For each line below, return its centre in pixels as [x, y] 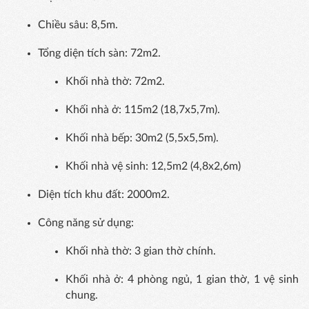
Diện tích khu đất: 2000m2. [104, 195]
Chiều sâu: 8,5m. [78, 25]
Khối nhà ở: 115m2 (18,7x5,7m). [143, 110]
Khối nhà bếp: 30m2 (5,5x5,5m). [142, 138]
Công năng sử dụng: [86, 223]
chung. [82, 296]
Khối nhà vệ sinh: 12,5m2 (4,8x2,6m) [153, 167]
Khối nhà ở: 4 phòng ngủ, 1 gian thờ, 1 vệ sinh [182, 280]
